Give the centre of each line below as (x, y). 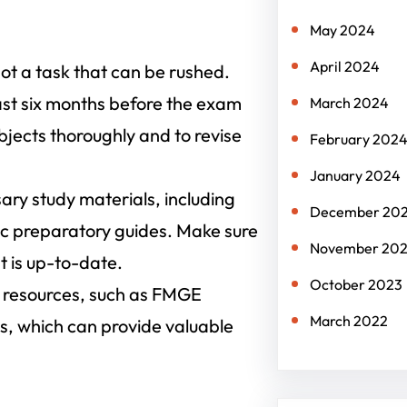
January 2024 (355, 175)
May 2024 (342, 30)
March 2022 (348, 321)
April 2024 (344, 66)
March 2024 (349, 103)
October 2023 (356, 284)
